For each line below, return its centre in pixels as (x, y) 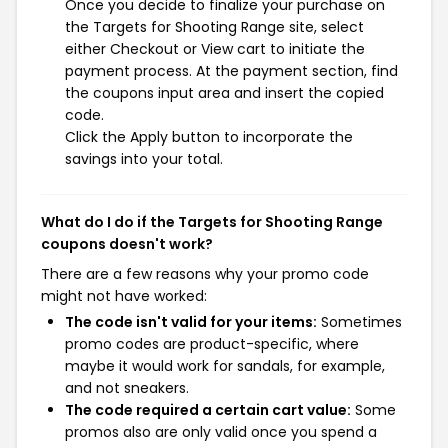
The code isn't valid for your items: (191, 322)
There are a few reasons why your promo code (205, 274)
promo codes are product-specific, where (212, 344)
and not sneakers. (127, 388)
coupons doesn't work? (127, 244)
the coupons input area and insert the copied (224, 93)
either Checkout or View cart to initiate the (215, 49)
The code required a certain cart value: (208, 410)
